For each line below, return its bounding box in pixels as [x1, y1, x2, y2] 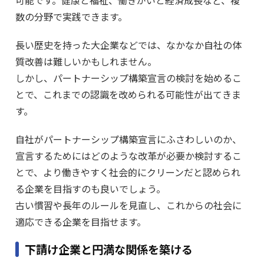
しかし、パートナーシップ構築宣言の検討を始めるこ [15, 71, 242, 85]
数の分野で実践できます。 [15, 9, 127, 24]
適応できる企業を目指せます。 [15, 214, 146, 229]
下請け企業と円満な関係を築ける [25, 241, 193, 258]
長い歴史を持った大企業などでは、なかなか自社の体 [15, 38, 242, 52]
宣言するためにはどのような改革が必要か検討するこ [15, 148, 242, 163]
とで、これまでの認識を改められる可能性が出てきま [15, 87, 241, 102]
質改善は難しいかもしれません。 [15, 54, 157, 69]
